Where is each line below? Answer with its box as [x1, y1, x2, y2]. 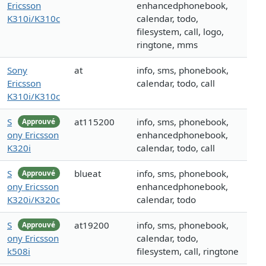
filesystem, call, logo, [137, 26, 224, 38]
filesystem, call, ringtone [137, 245, 239, 258]
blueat [74, 167, 101, 180]
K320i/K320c [7, 194, 60, 206]
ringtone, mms [137, 39, 198, 51]
